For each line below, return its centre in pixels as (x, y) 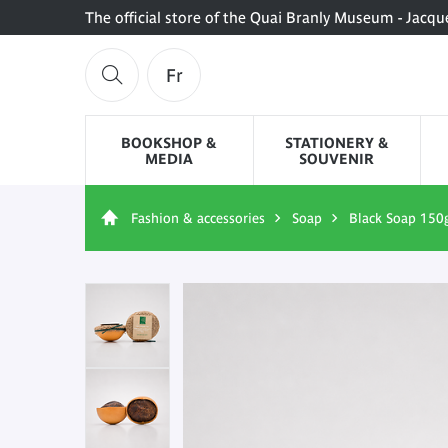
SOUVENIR (337, 158)
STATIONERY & (336, 142)
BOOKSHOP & (169, 142)
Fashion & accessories (198, 217)
